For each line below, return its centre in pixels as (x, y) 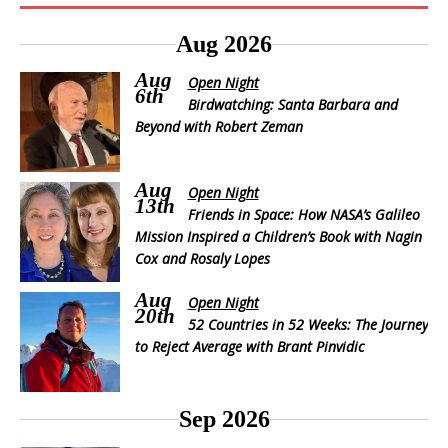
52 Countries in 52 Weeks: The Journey (307, 324)
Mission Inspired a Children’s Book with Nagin (278, 236)
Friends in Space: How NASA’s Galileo (303, 214)
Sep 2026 (224, 419)
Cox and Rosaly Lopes (202, 258)
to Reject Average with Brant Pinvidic (249, 346)
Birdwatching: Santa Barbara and (292, 104)
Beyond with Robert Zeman (219, 126)
